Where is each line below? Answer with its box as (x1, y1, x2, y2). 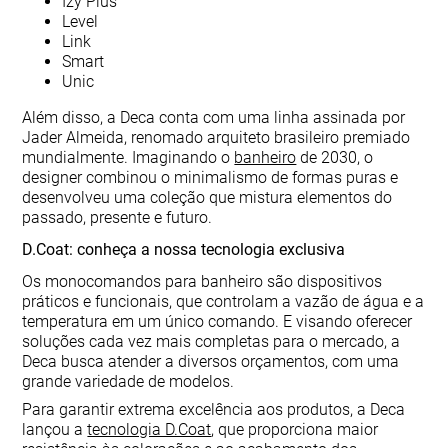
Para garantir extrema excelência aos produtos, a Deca (22, 400, 406, 419)
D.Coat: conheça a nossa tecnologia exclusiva (22, 240, 346, 259)
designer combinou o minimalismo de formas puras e (22, 168, 399, 187)
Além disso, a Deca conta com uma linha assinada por (22, 108, 406, 127)
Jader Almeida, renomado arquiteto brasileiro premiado (22, 128, 411, 147)
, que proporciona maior (211, 420, 379, 439)
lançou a (22, 420, 88, 439)
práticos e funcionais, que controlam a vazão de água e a (22, 292, 425, 311)
